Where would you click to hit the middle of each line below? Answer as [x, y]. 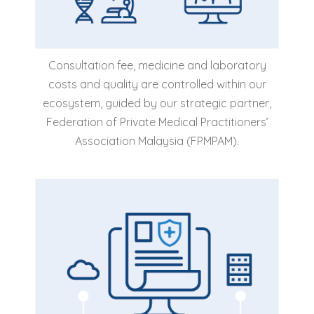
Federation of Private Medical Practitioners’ [157, 122]
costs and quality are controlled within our [157, 84]
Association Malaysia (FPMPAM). [157, 141]
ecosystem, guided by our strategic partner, [157, 103]
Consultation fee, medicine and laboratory [157, 65]
